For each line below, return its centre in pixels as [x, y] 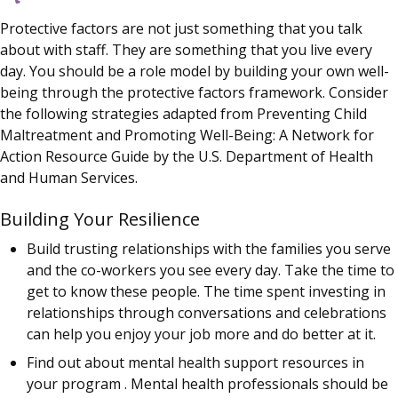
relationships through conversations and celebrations [207, 313]
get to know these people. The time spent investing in [206, 292]
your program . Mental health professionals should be [207, 384]
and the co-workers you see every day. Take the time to [211, 271]
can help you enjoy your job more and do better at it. [201, 334]
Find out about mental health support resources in [195, 363]
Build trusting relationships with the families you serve [209, 249]
